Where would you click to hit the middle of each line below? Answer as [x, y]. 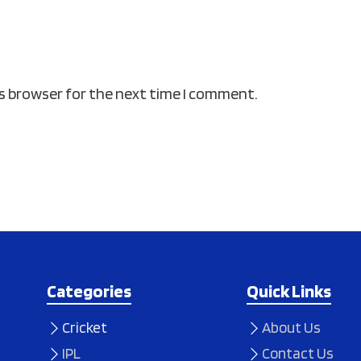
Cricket [85, 328]
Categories [89, 291]
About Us [291, 328]
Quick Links [289, 291]
